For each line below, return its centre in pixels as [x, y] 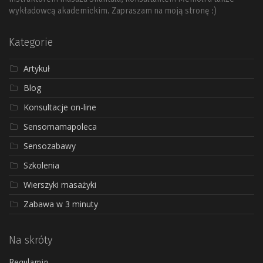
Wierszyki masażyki [60, 184]
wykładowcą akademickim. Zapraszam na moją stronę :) [113, 10]
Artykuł [37, 68]
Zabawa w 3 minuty [61, 204]
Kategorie [31, 42]
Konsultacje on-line [60, 107]
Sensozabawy [50, 146]
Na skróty [31, 240]
